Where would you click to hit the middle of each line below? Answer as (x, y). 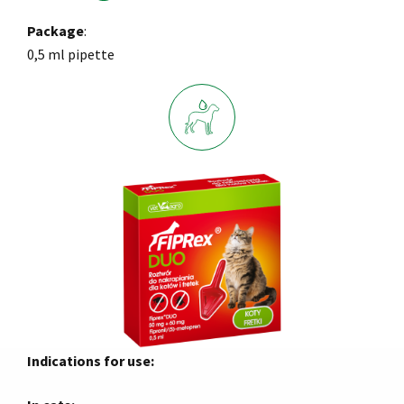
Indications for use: (91, 361)
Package (55, 31)
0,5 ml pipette (71, 54)
